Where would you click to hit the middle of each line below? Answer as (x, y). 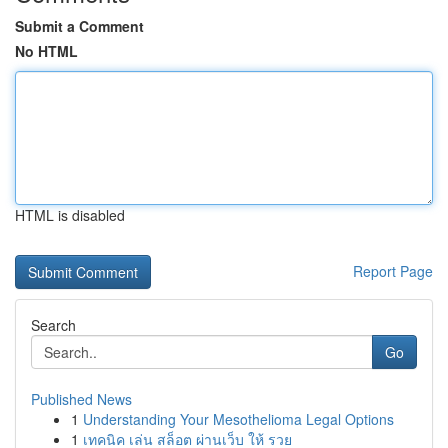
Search (53, 325)
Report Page (393, 271)
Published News (81, 399)
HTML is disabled (70, 215)
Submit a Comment (79, 26)
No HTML (46, 51)
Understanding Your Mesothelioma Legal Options (238, 419)
